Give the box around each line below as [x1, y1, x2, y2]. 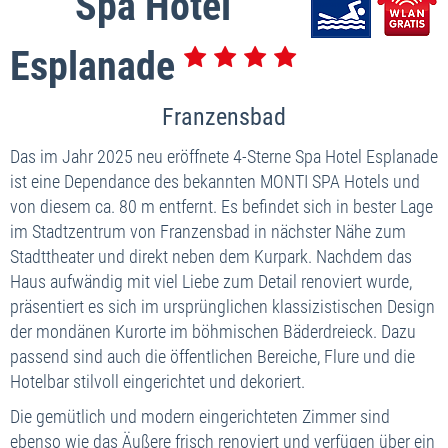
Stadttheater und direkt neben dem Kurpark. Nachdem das [10, 246, 412, 268]
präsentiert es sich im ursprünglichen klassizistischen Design [10, 296, 435, 318]
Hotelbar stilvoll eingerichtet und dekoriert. [10, 371, 305, 393]
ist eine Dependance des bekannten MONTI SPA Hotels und [10, 171, 420, 193]
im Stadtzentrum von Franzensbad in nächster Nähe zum [10, 221, 406, 243]
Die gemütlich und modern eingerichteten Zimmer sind [10, 406, 390, 428]
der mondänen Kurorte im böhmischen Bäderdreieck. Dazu [10, 321, 416, 343]
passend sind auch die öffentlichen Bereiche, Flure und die [10, 346, 415, 368]
